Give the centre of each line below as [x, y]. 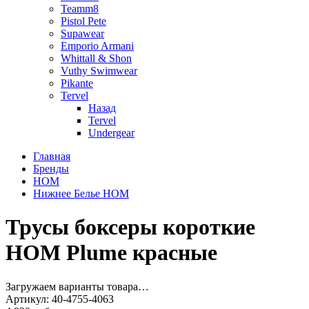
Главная [52, 156]
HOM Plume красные [111, 253]
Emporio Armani [97, 46]
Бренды [51, 169]
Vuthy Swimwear [99, 71]
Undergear [111, 133]
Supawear [82, 33]
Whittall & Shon [96, 58]
